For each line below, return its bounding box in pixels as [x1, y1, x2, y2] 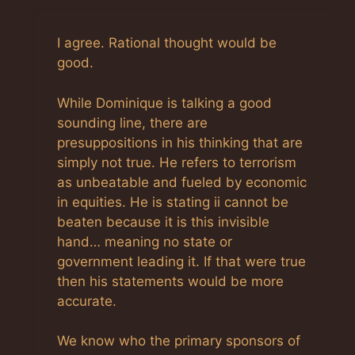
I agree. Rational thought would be [57, 35, 277, 51]
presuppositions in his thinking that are [57, 134, 303, 151]
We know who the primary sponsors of [57, 333, 300, 349]
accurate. [57, 292, 116, 309]
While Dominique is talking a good [57, 94, 272, 111]
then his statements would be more [57, 273, 284, 289]
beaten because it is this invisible [57, 213, 269, 230]
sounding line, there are [57, 114, 208, 131]
